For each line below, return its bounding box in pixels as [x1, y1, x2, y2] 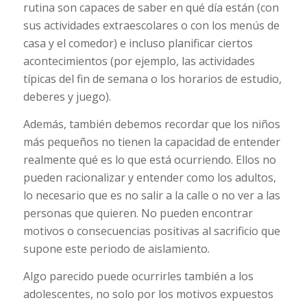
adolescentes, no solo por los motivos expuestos [23, 286, 273, 302]
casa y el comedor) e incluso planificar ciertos [23, 36, 253, 51]
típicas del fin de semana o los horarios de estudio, [23, 71, 282, 87]
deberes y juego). [23, 89, 111, 105]
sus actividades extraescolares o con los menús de [23, 18, 280, 34]
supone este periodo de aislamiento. [23, 241, 210, 256]
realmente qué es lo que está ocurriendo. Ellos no [23, 151, 276, 167]
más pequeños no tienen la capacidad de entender [23, 134, 280, 149]
